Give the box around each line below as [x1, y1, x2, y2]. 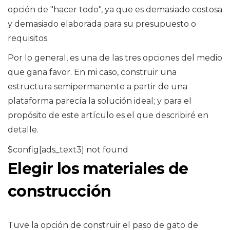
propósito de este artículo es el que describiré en [8, 110, 208, 121]
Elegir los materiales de [8, 159, 188, 179]
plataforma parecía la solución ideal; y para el [8, 96, 191, 106]
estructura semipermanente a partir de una [8, 82, 187, 92]
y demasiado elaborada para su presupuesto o [8, 19, 196, 29]
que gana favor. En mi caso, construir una [8, 67, 177, 78]
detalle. [8, 125, 39, 135]
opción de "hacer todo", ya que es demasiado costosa [8, 5, 222, 15]
